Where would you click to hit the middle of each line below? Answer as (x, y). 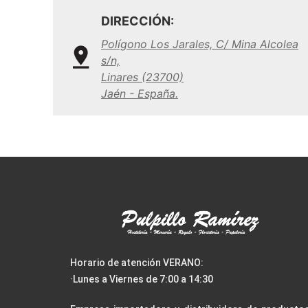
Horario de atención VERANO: (137, 263)
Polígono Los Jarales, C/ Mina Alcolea (200, 44)
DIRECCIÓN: (137, 21)
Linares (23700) (142, 77)
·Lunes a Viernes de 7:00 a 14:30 (142, 279)
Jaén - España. (140, 93)
